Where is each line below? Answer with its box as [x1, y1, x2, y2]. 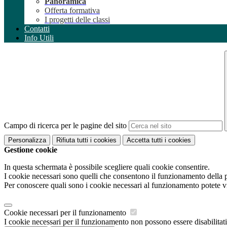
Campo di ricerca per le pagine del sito [4, 121, 127, 130]
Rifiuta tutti [56, 136, 88, 144]
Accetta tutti [127, 136, 163, 144]
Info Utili [24, 33, 54, 43]
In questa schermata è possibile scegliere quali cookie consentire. [4, 162, 210, 171]
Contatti [24, 24, 50, 33]
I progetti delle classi [45, 15, 110, 24]
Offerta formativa [45, 6, 100, 15]
